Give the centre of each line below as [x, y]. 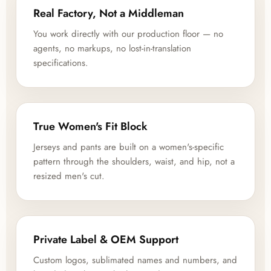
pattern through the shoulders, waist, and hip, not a [134, 162]
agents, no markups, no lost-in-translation [113, 49]
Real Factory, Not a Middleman [109, 14]
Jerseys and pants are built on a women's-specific [129, 147]
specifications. [61, 63]
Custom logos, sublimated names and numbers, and [135, 260]
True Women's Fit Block [91, 127]
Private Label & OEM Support [106, 240]
